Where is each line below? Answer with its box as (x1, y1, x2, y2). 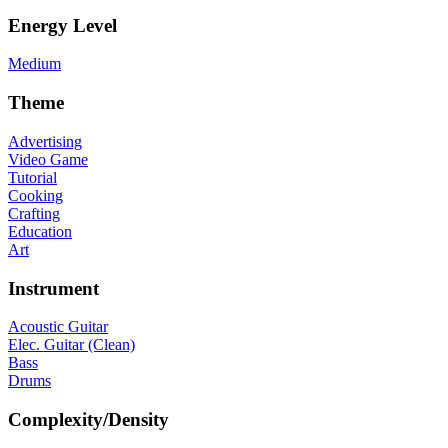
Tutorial (8, 168, 57, 186)
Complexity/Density (8, 409, 169, 431)
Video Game (8, 150, 88, 168)
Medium (8, 55, 61, 73)
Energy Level (8, 14, 117, 36)
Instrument (8, 277, 99, 299)
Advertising (8, 132, 82, 150)
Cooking (8, 186, 63, 204)
